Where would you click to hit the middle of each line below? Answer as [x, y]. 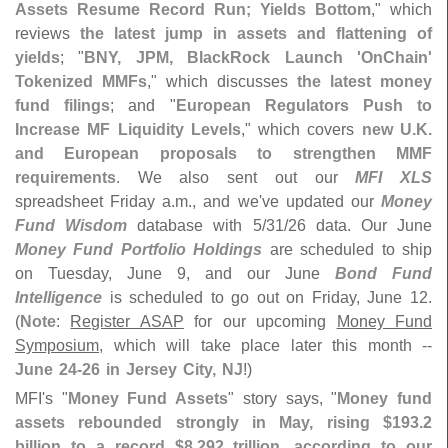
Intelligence [58, 297]
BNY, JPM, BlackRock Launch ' [223, 57]
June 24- [48, 369]
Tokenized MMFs [81, 81]
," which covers [301, 129]
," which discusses [222, 81]
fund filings [63, 105]
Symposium [57, 345]
